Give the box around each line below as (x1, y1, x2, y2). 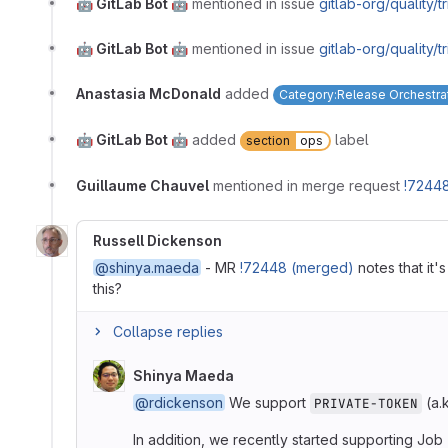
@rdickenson (135, 393, 223, 411)
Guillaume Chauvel (76, 176, 209, 194)
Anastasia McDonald (76, 84, 221, 102)
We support (225, 393, 310, 411)
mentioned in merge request (213, 176, 404, 194)
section (246, 132, 290, 148)
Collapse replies (113, 322, 223, 340)
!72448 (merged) (240, 258, 354, 276)
